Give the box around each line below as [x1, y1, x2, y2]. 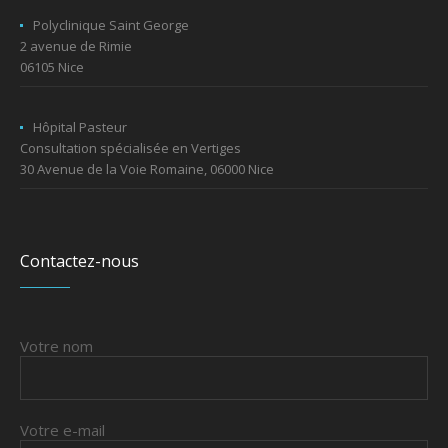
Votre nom [20, 336, 94, 357]
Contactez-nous [20, 250, 140, 273]
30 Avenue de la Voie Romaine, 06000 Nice [20, 160, 275, 179]
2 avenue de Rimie [20, 37, 133, 56]
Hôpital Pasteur [33, 118, 128, 137]
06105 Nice [20, 58, 85, 77]
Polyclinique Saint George [33, 16, 190, 35]
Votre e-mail [20, 420, 106, 441]
